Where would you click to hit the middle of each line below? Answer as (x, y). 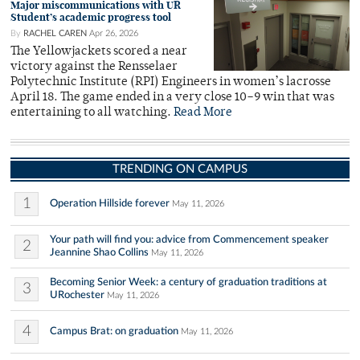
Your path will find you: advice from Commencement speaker (189, 239)
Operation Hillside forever (110, 203)
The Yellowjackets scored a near (99, 51)
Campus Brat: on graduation (114, 331)
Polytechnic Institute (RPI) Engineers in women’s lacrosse (171, 82)
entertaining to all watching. (92, 112)
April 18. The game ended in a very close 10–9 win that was (172, 97)
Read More (203, 112)
